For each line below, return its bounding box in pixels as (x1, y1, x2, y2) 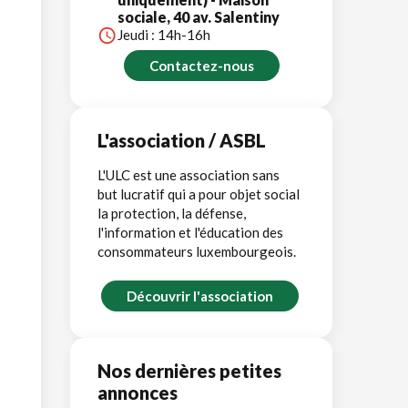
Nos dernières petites (97, 359, 281, 382)
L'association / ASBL (97, 128, 266, 151)
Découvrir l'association (126, 287, 273, 304)
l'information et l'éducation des (97, 223, 283, 240)
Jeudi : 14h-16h (117, 25, 210, 43)
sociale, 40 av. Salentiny (117, 7, 280, 25)
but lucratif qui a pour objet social (97, 185, 300, 202)
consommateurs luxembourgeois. (97, 242, 296, 260)
